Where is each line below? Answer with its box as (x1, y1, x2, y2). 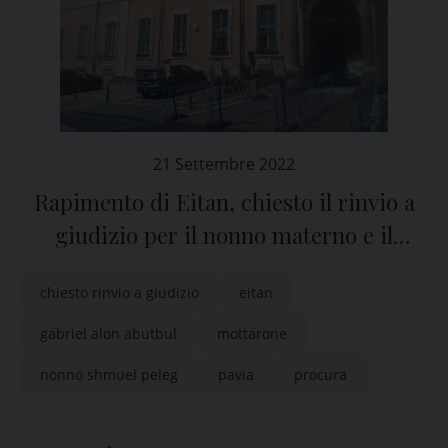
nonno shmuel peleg (40, 365, 178, 384)
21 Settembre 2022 (153, 153, 295, 175)
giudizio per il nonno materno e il (55, 220, 393, 250)
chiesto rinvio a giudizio (40, 283, 199, 302)
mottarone (217, 324, 287, 343)
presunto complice (130, 253, 318, 283)
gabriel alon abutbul (40, 324, 177, 343)
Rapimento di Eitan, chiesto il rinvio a (33, 187, 415, 217)
